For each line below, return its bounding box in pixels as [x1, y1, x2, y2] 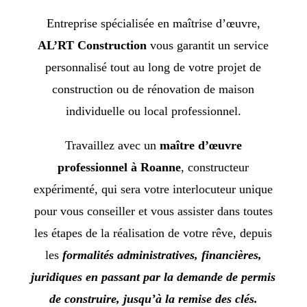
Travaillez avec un [64, 138, 160, 152]
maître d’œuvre [159, 138, 242, 152]
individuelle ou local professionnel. [65, 103, 241, 118]
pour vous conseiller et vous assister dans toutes [34, 204, 273, 218]
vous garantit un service [147, 38, 269, 52]
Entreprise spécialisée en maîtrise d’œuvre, [46, 16, 260, 30]
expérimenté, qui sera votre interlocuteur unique [34, 182, 273, 196]
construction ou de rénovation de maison [52, 82, 255, 96]
